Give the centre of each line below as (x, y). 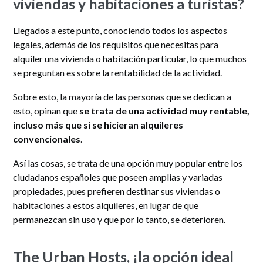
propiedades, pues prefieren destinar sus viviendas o (117, 191)
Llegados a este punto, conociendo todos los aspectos (120, 30)
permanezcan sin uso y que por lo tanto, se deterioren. (119, 219)
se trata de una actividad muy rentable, (165, 110)
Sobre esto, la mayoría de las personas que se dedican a (122, 96)
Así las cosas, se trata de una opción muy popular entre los (128, 163)
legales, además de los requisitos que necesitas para (116, 44)
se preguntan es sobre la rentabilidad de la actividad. (118, 72)
